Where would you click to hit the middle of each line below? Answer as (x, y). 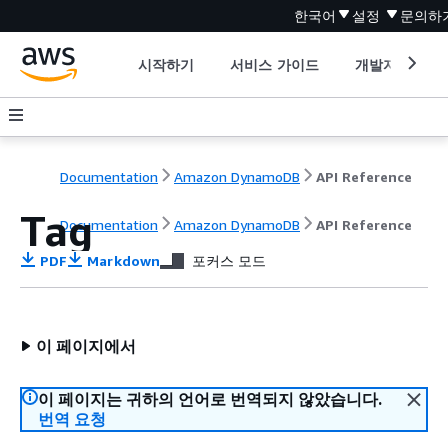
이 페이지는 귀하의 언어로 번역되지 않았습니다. (210, 399)
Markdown (121, 260)
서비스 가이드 (274, 64)
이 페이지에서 (86, 346)
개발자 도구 (392, 64)
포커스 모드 (228, 260)
